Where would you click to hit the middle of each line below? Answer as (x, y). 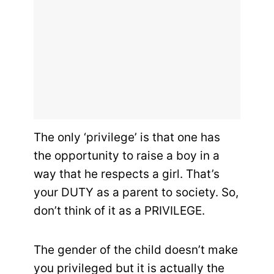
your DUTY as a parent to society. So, (136, 193)
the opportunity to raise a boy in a (127, 156)
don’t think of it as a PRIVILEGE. (119, 211)
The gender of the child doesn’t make (136, 250)
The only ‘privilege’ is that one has (127, 138)
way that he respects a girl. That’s (127, 174)
